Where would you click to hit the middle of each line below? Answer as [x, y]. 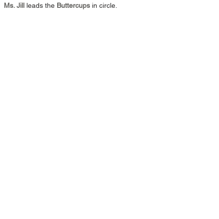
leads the [42, 5]
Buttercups [73, 5]
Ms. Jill [15, 5]
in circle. [104, 5]
